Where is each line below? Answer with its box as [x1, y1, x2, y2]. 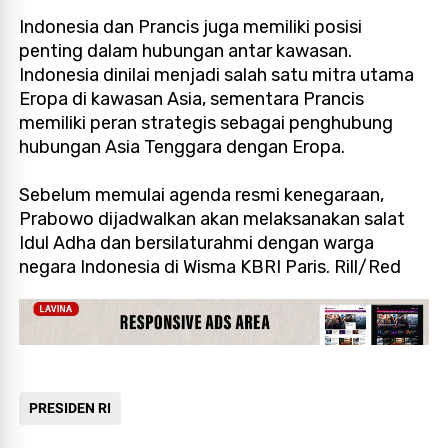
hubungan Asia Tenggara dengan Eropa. [19, 135, 346, 158]
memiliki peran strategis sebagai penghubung [19, 111, 394, 134]
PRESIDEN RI [29, 400, 112, 417]
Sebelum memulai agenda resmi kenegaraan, [19, 183, 385, 206]
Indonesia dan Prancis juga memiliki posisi [19, 15, 363, 38]
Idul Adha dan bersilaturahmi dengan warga [19, 231, 375, 254]
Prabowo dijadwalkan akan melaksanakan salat [19, 207, 406, 230]
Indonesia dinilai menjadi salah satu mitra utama [19, 63, 415, 86]
